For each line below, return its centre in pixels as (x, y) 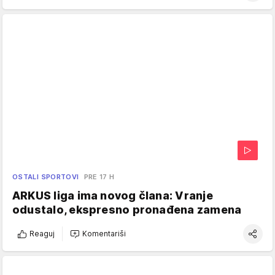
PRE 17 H (99, 176)
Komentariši (104, 234)
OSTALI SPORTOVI (46, 176)
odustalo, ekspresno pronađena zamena (127, 209)
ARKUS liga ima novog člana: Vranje (113, 195)
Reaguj (42, 234)
